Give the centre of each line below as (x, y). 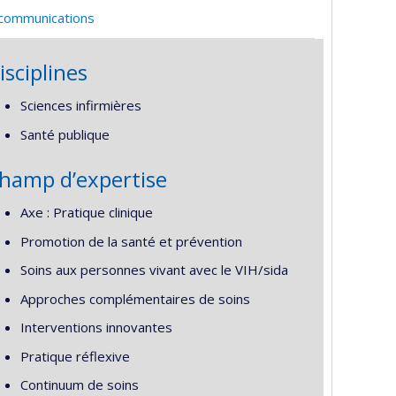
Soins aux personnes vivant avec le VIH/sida (154, 270)
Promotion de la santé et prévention (131, 241)
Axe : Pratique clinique (86, 212)
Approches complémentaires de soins (135, 298)
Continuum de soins (79, 385)
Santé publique (65, 134)
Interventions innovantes (96, 327)
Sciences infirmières (80, 105)
